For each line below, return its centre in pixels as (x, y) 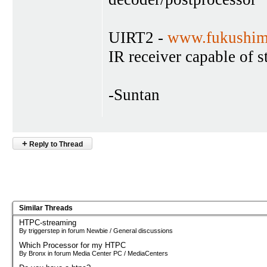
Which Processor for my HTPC (72, 245)
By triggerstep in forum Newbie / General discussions (96, 230)
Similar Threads (46, 208)
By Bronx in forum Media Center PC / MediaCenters (94, 253)
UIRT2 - (138, 37)
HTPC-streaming (48, 222)
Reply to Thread (55, 145)
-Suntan (134, 94)
